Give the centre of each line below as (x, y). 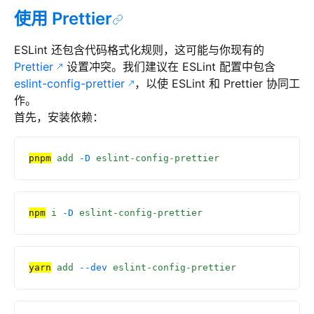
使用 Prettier (63, 19)
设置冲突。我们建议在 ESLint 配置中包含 (169, 67)
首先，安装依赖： (59, 117)
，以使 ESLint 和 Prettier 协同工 (217, 83)
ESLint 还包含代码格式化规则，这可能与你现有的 (139, 50)
